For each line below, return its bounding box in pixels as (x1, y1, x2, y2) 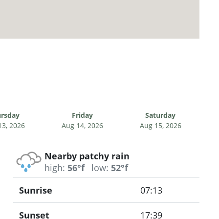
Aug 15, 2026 (139, 120, 181, 130)
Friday (71, 110, 93, 120)
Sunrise (19, 184, 52, 196)
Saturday (145, 110, 175, 120)
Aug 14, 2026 (61, 120, 103, 130)
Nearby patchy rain (44, 150, 130, 162)
